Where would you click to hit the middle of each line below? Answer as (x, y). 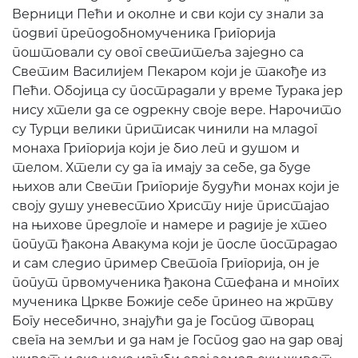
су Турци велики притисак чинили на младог (165, 129)
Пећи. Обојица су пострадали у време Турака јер (177, 90)
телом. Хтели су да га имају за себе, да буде (161, 167)
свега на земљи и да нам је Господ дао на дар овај (177, 340)
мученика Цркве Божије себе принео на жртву (173, 301)
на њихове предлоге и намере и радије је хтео (169, 225)
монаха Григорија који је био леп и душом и (156, 148)
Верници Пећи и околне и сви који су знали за (168, 14)
